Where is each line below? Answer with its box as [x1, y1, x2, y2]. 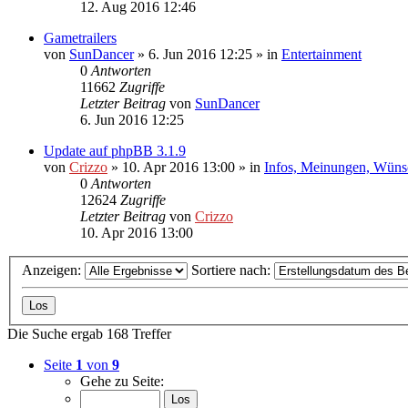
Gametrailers [44, 29, 117, 46]
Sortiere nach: [191, 262, 274, 279]
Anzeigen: [22, 262, 85, 279]
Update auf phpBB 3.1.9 [44, 142, 186, 158]
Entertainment [281, 46, 362, 62]
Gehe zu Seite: [80, 373, 164, 390]
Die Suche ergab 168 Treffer [7, 326, 171, 342]
